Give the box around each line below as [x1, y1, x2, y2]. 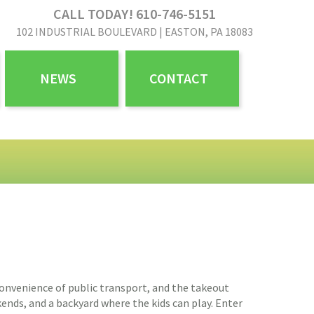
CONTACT [149, 69, 208, 87]
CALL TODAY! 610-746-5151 [53, 5, 216, 22]
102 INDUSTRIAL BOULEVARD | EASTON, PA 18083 [16, 25, 253, 39]
